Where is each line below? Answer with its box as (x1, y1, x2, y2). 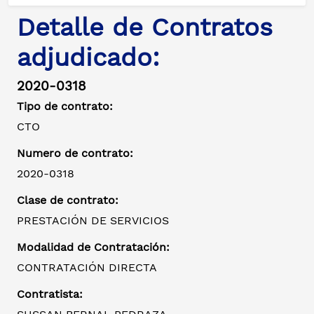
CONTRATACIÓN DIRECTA (17, 261, 157, 275)
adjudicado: (17, 43, 160, 73)
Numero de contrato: (17, 146, 133, 161)
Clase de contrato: (17, 193, 118, 207)
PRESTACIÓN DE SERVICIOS (17, 214, 169, 228)
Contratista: (17, 287, 83, 301)
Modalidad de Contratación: (17, 240, 170, 254)
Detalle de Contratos (17, 13, 273, 43)
